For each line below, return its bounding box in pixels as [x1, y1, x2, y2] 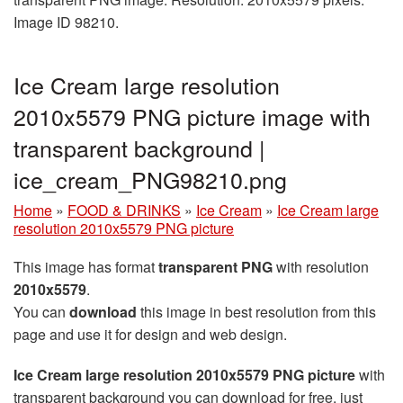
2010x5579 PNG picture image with [13, 99, 371, 132]
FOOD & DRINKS [67, 199, 181, 220]
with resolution [273, 255, 369, 277]
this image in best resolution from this [137, 300, 376, 322]
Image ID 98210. [13, 11, 119, 32]
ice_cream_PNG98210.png [13, 162, 287, 195]
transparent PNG [158, 255, 273, 277]
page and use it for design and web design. [13, 323, 287, 345]
